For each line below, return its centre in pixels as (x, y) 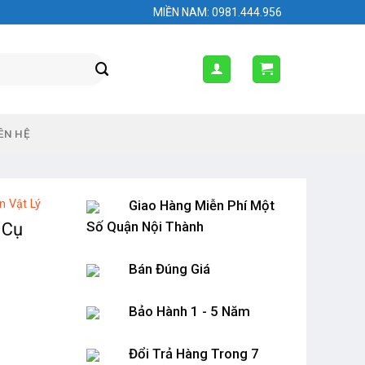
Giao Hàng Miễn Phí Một (202, 205)
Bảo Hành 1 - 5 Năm (189, 311)
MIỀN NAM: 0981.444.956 (218, 12)
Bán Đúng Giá (169, 269)
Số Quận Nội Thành (145, 226)
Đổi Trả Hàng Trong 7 (194, 354)
